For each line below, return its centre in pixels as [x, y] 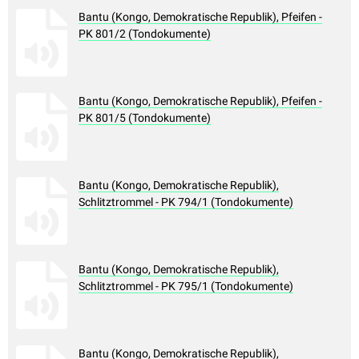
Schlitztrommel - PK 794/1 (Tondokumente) [186, 202]
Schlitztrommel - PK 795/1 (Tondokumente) [186, 286]
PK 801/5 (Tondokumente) [145, 118]
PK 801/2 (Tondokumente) [145, 34]
